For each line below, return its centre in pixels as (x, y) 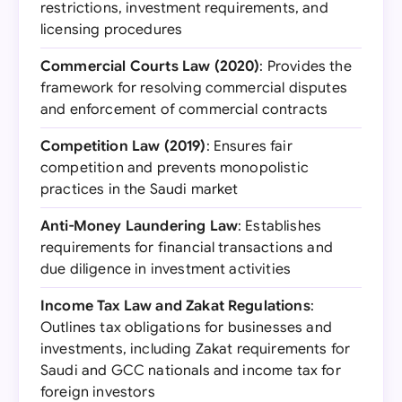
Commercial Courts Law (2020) (150, 66)
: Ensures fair (249, 146)
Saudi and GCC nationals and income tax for (191, 371)
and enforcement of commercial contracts (184, 109)
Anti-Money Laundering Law (139, 226)
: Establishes (280, 226)
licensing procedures (112, 30)
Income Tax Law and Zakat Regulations (175, 306)
